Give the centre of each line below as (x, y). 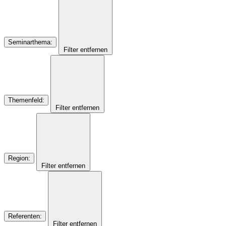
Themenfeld (25, 100)
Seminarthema (29, 42)
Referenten (24, 216)
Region (18, 158)
